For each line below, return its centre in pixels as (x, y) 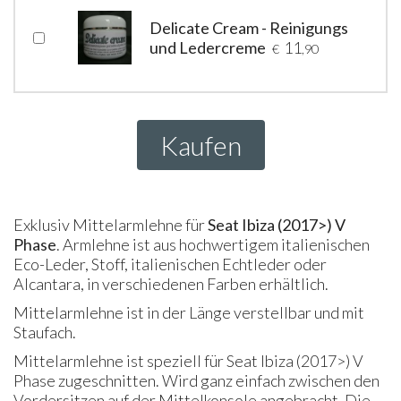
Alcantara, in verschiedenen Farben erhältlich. (171, 283)
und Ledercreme (208, 47)
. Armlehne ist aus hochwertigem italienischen (213, 244)
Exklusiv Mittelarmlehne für (111, 224)
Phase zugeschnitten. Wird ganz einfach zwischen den (197, 380)
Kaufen (200, 145)
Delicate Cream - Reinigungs (249, 27)
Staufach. (45, 332)
